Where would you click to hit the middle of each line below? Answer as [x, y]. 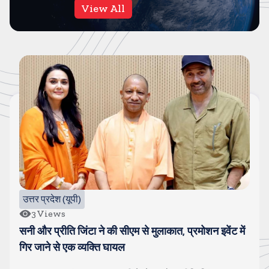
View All [103, 8]
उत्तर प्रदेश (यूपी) [52, 199]
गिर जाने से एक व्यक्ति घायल [72, 247]
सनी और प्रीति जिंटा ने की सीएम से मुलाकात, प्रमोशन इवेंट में [132, 231]
